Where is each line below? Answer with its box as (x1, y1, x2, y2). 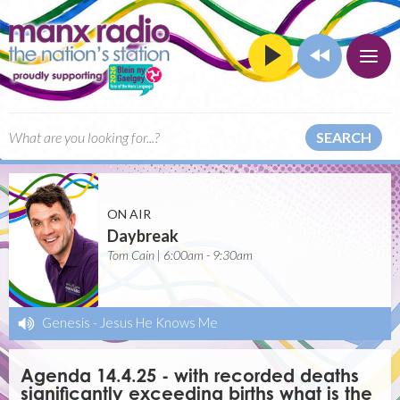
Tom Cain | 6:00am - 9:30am (107, 247, 253, 262)
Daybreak (107, 226, 179, 246)
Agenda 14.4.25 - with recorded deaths (21, 364, 360, 387)
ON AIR (107, 206, 151, 221)
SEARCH (316, 128, 371, 146)
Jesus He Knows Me (100, 314, 218, 331)
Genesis (42, 314, 90, 331)
